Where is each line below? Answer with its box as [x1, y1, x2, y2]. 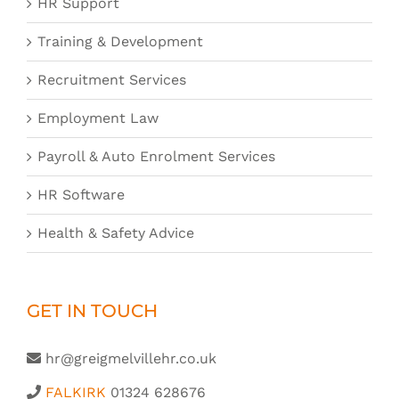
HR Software [37, 185, 125, 203]
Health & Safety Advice [37, 224, 194, 241]
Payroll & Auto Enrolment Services [37, 147, 275, 165]
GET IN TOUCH [27, 299, 158, 322]
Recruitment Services [37, 70, 186, 88]
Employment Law [37, 109, 159, 126]
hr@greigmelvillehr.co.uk [45, 349, 216, 367]
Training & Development [37, 32, 203, 50]
